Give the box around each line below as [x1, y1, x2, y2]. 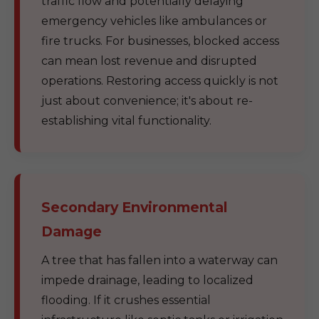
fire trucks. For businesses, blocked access [41, 34, 279, 48]
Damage [41, 223, 102, 240]
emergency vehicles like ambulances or [41, 14, 267, 28]
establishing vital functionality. [41, 114, 211, 127]
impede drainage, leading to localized [41, 273, 253, 287]
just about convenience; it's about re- [41, 94, 253, 108]
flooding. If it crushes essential [41, 293, 211, 307]
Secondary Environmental [41, 199, 227, 216]
